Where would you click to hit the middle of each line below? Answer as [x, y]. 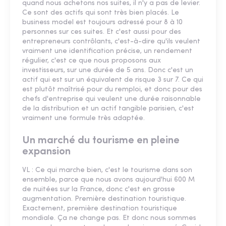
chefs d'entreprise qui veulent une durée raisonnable [111, 99]
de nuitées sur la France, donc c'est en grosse [99, 189]
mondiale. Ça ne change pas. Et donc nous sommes [109, 218]
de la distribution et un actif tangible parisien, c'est [108, 108]
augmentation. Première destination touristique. [104, 199]
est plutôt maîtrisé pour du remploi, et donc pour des [112, 89]
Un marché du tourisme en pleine [101, 140]
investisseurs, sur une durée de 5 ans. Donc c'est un [108, 70]
